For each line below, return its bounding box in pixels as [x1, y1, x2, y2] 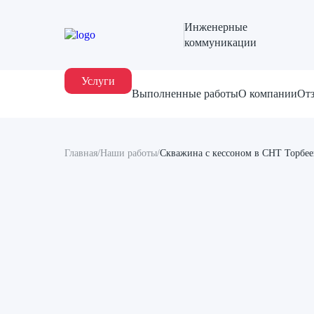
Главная [64, 148, 97, 158]
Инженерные [184, 21, 247, 33]
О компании [238, 88, 297, 100]
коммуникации [184, 36, 257, 48]
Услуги [81, 75, 115, 88]
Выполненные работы [132, 88, 238, 100]
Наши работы [100, 148, 157, 158]
